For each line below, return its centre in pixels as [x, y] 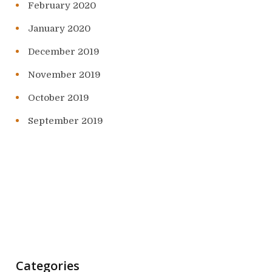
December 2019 [64, 52]
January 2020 [59, 29]
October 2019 [59, 98]
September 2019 [66, 121]
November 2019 [64, 75]
